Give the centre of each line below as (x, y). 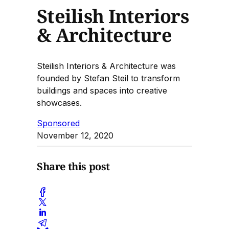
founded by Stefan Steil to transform (108, 78)
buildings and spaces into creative (102, 90)
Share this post (73, 167)
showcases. (59, 102)
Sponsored (58, 123)
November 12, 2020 (75, 135)
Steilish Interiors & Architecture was (106, 66)
